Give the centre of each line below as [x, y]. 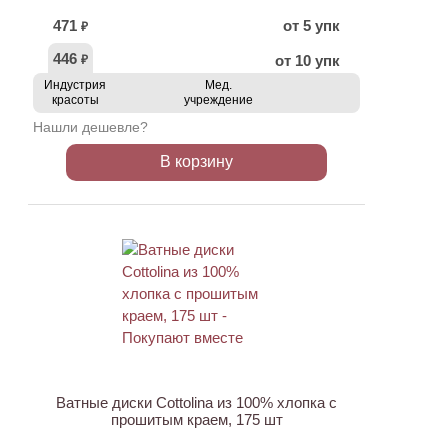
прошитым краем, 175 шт [196, 419]
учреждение [218, 100]
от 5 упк [311, 25]
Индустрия [75, 85]
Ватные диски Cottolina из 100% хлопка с [196, 402]
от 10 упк [307, 60]
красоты [75, 100]
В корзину [196, 161]
